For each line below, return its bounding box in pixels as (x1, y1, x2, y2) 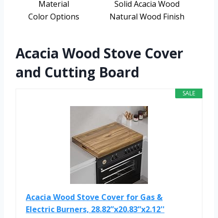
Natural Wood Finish (109, 11, 184, 22)
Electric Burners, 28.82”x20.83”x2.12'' (26, 203, 164, 215)
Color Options (28, 11, 79, 22)
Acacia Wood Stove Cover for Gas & (26, 191, 163, 202)
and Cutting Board (16, 62, 139, 81)
